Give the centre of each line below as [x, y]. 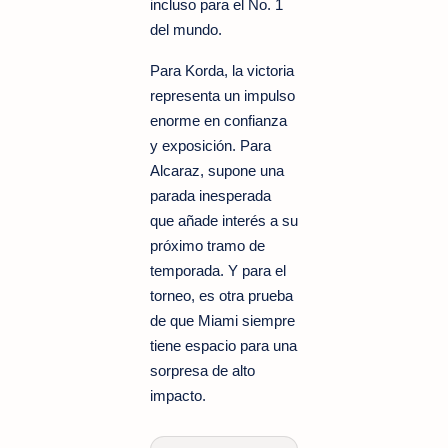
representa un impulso [222, 95]
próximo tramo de [207, 245]
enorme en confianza [218, 120]
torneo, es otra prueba [221, 295]
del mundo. [186, 29]
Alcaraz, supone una [217, 170]
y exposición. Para [210, 145]
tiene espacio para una [223, 345]
